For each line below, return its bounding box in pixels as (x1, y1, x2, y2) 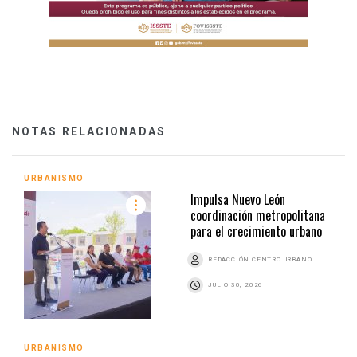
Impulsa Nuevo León (190, 189, 285, 209)
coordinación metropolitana (190, 205, 325, 225)
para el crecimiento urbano (190, 221, 322, 241)
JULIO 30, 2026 (208, 280, 264, 288)
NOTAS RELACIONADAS (12, 124, 166, 138)
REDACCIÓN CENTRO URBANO (208, 255, 312, 263)
